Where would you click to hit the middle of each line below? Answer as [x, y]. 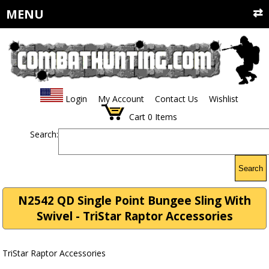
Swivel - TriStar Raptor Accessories [134, 216]
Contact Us [176, 99]
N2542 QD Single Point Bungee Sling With [134, 201]
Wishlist [223, 99]
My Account [121, 99]
